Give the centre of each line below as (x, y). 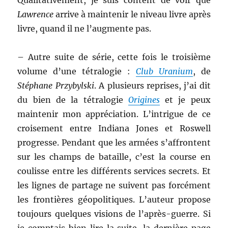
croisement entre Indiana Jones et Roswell (114, 128)
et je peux (185, 100)
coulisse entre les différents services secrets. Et (114, 171)
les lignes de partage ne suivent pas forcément (114, 185)
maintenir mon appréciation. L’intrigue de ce (114, 114)
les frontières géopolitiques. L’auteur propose (114, 199)
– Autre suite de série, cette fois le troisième (114, 57)
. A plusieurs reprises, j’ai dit (152, 85)
